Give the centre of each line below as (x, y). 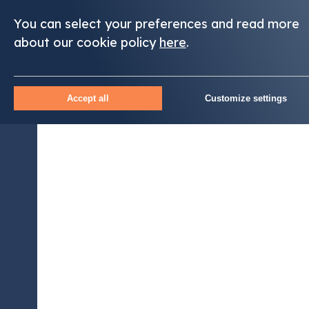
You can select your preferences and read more (157, 23)
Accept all (88, 99)
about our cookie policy (87, 42)
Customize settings (246, 99)
